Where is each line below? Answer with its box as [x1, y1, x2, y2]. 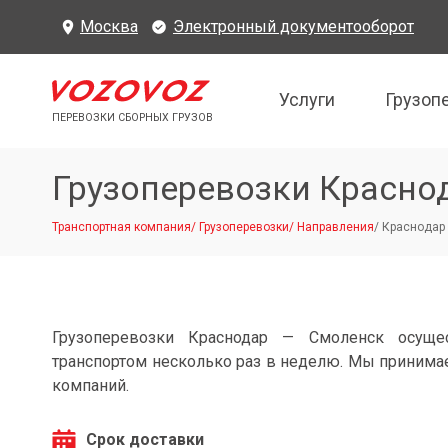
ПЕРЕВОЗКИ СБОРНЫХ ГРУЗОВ [52, 111, 213, 125]
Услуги [278, 88, 335, 110]
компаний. [52, 376, 129, 395]
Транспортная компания [52, 220, 191, 234]
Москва [80, 17, 138, 36]
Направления [297, 220, 374, 234]
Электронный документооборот [173, 17, 414, 36]
